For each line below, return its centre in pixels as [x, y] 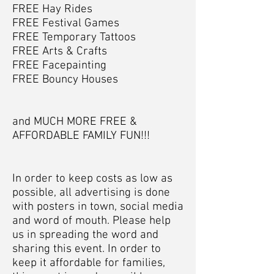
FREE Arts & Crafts [60, 52]
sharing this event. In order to [87, 249]
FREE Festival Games [67, 24]
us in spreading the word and [85, 235]
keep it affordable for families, [89, 263]
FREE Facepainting [59, 66]
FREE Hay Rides [52, 9]
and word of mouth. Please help [91, 221]
